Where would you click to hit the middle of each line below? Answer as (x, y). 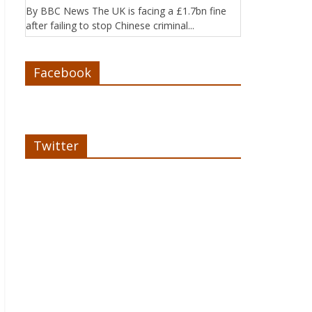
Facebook (62, 72)
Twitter (56, 146)
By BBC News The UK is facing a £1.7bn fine (126, 11)
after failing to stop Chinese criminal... (110, 25)
